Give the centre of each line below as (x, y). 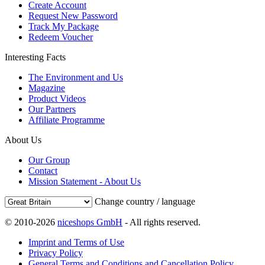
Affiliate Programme (67, 119)
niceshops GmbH (90, 222)
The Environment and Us (76, 77)
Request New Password (73, 15)
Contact (43, 170)
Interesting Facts (35, 57)
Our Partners (52, 109)
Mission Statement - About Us (85, 181)
